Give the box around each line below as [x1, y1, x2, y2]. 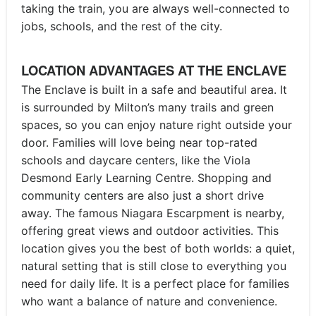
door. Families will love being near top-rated [21, 135, 257, 150]
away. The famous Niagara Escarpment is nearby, [21, 205, 284, 220]
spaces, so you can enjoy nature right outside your [21, 117, 292, 132]
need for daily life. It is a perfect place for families [21, 276, 289, 291]
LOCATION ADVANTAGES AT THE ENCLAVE [21, 61, 286, 80]
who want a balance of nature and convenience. [21, 293, 277, 308]
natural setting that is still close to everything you [21, 258, 286, 273]
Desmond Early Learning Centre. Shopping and [21, 170, 272, 185]
